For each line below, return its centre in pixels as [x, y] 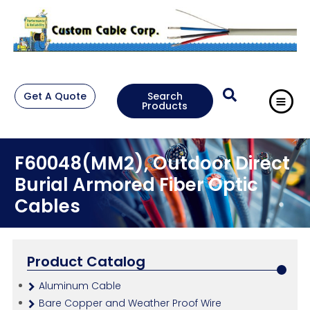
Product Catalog [86, 262]
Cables [47, 207]
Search [165, 96]
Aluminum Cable [80, 286]
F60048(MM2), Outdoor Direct [152, 164]
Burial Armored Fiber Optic [136, 185]
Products [165, 106]
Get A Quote [55, 96]
